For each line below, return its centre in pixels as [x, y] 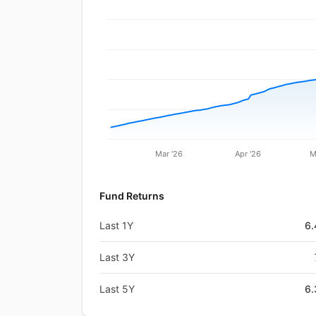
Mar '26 [169, 153]
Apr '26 [248, 153]
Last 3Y [117, 257]
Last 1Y [116, 225]
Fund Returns [132, 195]
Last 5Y [117, 288]
